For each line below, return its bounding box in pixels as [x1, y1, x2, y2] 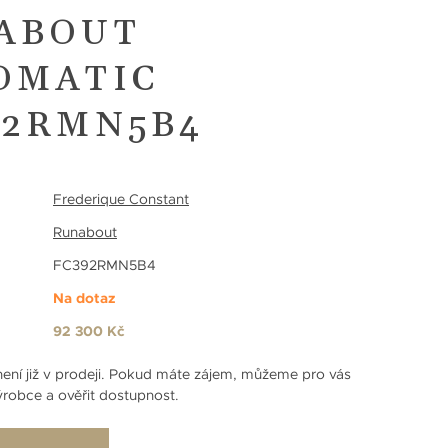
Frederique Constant [53, 189, 189, 208]
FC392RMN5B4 [53, 255, 156, 274]
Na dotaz [53, 288, 115, 307]
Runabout [53, 222, 117, 241]
